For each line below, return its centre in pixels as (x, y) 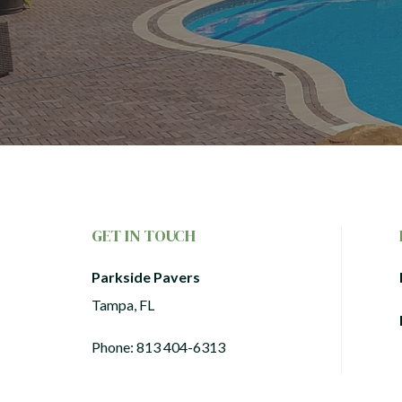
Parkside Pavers (146, 277)
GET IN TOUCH (144, 236)
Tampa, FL (123, 305)
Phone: (114, 347)
